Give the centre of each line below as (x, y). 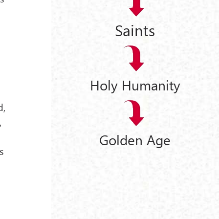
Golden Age (135, 139)
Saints (135, 30)
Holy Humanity (135, 85)
